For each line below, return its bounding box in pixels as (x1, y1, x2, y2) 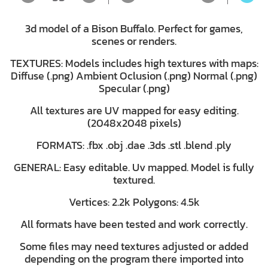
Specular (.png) (98, 80, 170, 96)
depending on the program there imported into (25, 251, 243, 267)
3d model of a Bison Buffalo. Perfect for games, (25, 20, 243, 36)
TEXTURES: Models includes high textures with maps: (10, 55, 258, 71)
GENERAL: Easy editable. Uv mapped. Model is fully (14, 159, 254, 175)
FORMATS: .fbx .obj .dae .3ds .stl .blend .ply (36, 137, 232, 153)
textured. (113, 172, 155, 188)
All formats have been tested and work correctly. (20, 216, 248, 232)
